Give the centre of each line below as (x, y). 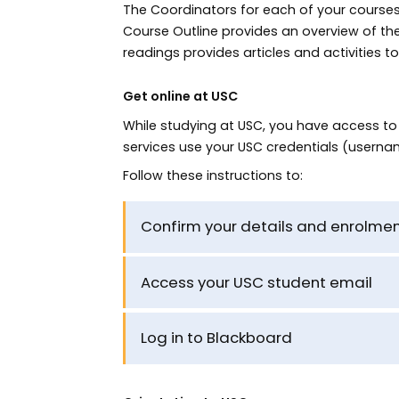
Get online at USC (180, 97)
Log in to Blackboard (216, 338)
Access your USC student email (256, 282)
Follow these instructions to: (212, 175)
